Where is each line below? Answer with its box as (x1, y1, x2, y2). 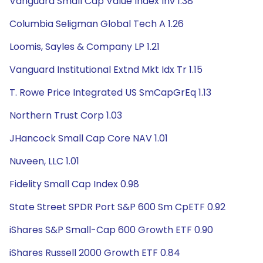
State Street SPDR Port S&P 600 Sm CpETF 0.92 (9, 200, 225, 214)
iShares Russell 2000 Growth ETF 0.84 (9, 246, 180, 259)
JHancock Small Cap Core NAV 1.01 (9, 131, 168, 145)
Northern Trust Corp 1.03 (9, 109, 122, 122)
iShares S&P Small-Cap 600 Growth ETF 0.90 (9, 223, 213, 237)
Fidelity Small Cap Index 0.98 (9, 177, 139, 191)
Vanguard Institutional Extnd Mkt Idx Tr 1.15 (9, 63, 203, 76)
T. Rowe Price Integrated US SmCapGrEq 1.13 (9, 86, 211, 99)
